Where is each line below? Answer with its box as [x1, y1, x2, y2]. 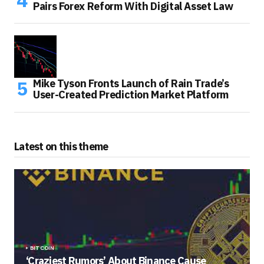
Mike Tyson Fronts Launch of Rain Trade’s [33, 76, 229, 90]
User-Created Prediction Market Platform [33, 87, 229, 101]
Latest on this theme [14, 139, 108, 153]
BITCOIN [30, 243, 55, 252]
